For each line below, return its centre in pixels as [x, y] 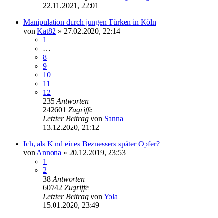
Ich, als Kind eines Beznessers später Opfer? [91, 144]
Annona [49, 152]
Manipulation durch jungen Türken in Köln [90, 22]
